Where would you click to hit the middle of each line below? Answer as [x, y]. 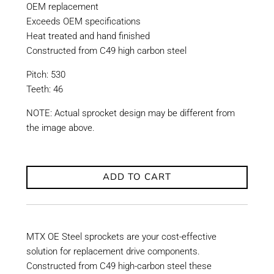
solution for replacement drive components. [113, 251]
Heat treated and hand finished [88, 36]
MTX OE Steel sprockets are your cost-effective [121, 236]
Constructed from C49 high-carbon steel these [119, 266]
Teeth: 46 [44, 89]
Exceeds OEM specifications [83, 21]
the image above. [60, 128]
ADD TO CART [137, 177]
